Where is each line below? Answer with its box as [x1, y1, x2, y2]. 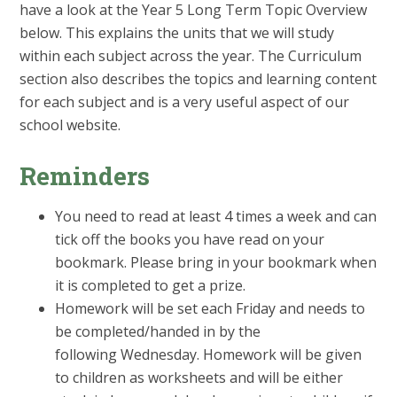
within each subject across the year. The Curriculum [19, 46, 362, 66]
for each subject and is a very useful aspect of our [19, 92, 350, 113]
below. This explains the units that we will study [19, 23, 335, 43]
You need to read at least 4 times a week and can [55, 206, 378, 227]
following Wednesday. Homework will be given [55, 345, 362, 365]
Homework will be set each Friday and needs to [55, 299, 366, 319]
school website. [19, 115, 121, 136]
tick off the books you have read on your [55, 230, 325, 250]
